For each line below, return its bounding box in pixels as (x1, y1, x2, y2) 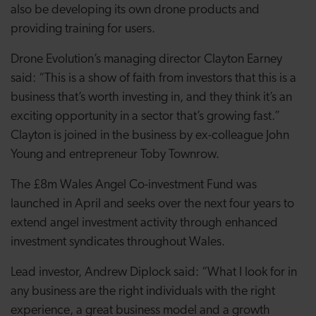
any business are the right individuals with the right (11, 285, 275, 298)
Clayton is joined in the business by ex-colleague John (11, 129, 289, 142)
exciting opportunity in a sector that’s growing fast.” (11, 110, 280, 123)
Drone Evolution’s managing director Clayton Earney (11, 53, 282, 66)
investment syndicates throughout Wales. (11, 236, 225, 249)
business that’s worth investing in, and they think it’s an (11, 91, 292, 104)
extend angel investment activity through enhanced (11, 217, 278, 230)
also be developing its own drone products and (11, 4, 260, 17)
